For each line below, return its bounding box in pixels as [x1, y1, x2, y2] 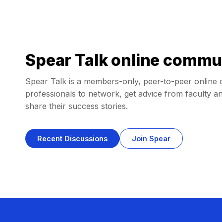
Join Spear [132, 134, 170, 143]
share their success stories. [25, 101, 128, 111]
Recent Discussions [37, 134, 108, 143]
